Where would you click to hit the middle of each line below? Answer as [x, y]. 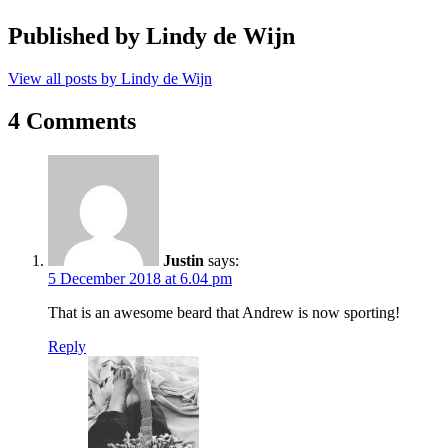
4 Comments [72, 120]
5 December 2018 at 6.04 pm [140, 278]
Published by [77, 35]
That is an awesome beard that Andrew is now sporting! [224, 312]
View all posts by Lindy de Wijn [110, 78]
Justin [183, 260]
